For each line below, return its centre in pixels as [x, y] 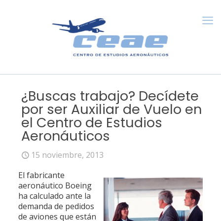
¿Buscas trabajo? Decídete [110, 96]
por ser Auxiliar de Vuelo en [111, 109]
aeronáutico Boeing [55, 185]
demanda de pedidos [56, 206]
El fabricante [41, 175]
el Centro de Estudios [92, 123]
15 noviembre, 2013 [67, 155]
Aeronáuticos [66, 136]
